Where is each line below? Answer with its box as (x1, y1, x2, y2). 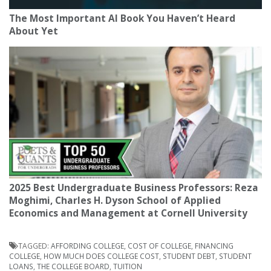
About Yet (9, 24, 58, 38)
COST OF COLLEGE (128, 241, 191, 251)
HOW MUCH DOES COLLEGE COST (44, 251, 159, 261)
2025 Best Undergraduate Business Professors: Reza (9, 181, 258, 195)
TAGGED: (16, 241, 51, 251)
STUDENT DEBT (163, 251, 215, 261)
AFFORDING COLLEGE (51, 241, 124, 251)
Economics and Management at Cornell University (9, 207, 247, 220)
